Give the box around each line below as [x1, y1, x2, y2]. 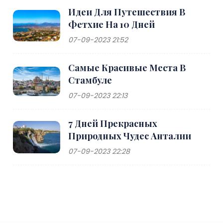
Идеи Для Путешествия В [68, 5, 186, 18]
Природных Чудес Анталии [68, 129, 192, 142]
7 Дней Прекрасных [68, 117, 158, 129]
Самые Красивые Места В [68, 61, 186, 74]
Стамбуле [68, 74, 112, 86]
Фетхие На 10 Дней [68, 18, 155, 30]
